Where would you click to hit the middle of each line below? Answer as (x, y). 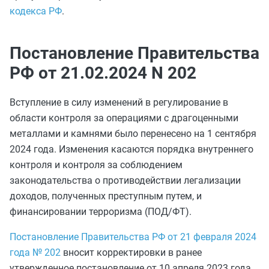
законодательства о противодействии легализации (125, 180)
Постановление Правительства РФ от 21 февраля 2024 (133, 237)
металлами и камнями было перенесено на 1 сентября (133, 134)
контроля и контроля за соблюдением (96, 165)
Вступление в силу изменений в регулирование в (119, 102)
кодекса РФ (36, 11)
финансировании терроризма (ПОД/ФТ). (101, 212)
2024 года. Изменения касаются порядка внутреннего (131, 149)
